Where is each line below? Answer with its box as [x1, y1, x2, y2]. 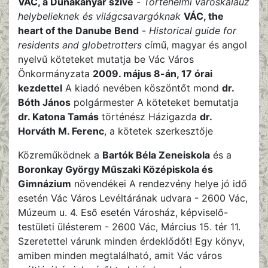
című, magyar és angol [142, 38, 247, 51]
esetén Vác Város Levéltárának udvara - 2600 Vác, [18, 191, 248, 204]
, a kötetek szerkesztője [104, 124, 213, 137]
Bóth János [18, 96, 71, 108]
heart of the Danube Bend [18, 24, 139, 36]
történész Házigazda [99, 110, 200, 123]
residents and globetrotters [18, 38, 142, 51]
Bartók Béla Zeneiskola [102, 148, 210, 161]
